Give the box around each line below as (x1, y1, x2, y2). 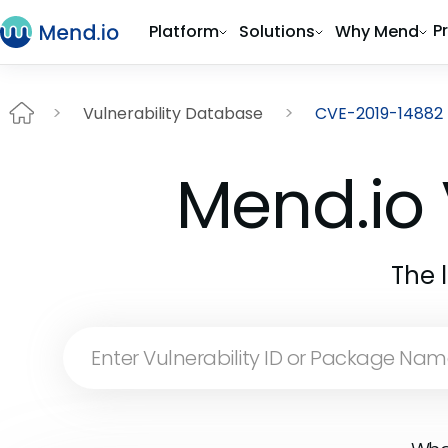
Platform (149, 20, 219, 43)
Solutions (239, 20, 315, 43)
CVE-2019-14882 (315, 101, 443, 125)
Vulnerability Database (83, 101, 263, 125)
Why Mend (335, 20, 419, 43)
